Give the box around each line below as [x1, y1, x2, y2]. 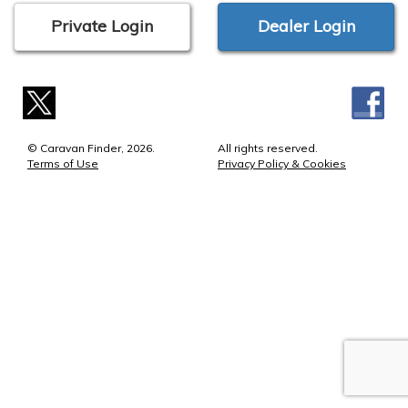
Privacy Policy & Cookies [218, 156, 346, 170]
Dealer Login [257, 15, 355, 37]
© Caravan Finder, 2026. [27, 140, 155, 155]
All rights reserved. [218, 140, 318, 155]
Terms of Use [27, 156, 98, 170]
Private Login [51, 15, 153, 37]
